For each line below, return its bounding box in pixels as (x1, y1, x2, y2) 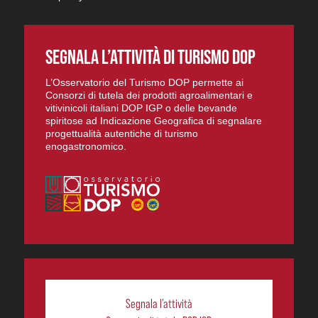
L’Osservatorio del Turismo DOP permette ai (45, 76, 243, 88)
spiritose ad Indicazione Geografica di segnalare (45, 114, 262, 126)
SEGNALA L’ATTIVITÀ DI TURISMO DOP (45, 45, 256, 68)
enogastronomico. (45, 140, 126, 152)
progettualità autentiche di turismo (45, 127, 198, 139)
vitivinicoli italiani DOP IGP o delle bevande (45, 102, 237, 114)
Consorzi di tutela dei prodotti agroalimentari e (45, 89, 253, 101)
